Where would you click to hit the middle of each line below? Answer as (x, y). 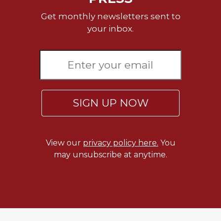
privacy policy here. (120, 143)
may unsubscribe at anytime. (110, 155)
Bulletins (22, 48)
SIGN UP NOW (110, 103)
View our (64, 143)
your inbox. (110, 29)
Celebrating (27, 12)
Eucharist (22, 33)
